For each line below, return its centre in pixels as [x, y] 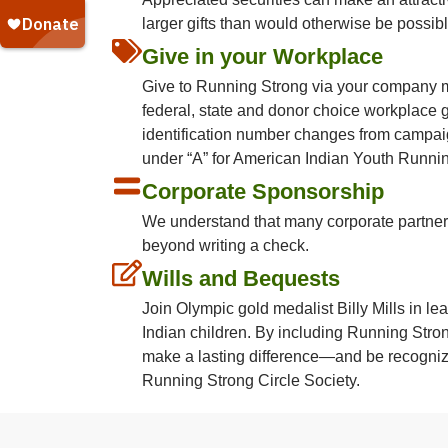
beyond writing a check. [225, 246]
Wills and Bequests [241, 279]
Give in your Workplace [262, 57]
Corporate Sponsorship [263, 192]
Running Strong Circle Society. [251, 381]
